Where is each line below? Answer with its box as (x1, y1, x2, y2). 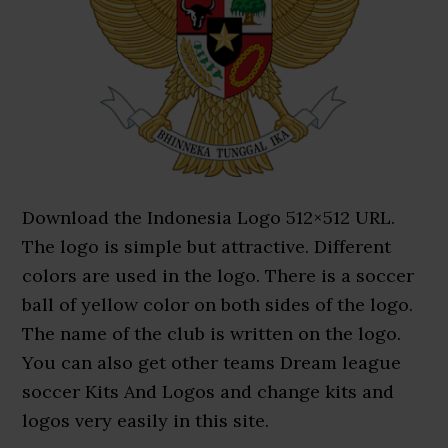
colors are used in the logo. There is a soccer (22, 264, 415, 287)
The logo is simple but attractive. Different (22, 235, 392, 258)
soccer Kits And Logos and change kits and (22, 380, 395, 403)
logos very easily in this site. (22, 409, 270, 432)
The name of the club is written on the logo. (22, 322, 402, 345)
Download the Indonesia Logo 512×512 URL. (22, 206, 396, 229)
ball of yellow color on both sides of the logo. (22, 293, 414, 316)
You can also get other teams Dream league (22, 351, 402, 374)
